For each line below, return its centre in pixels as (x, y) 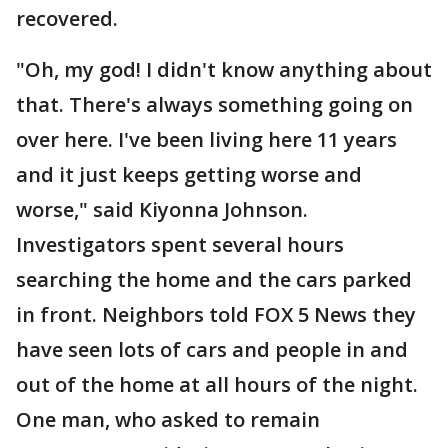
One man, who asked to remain (168, 419)
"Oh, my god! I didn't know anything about (224, 69)
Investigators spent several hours (180, 244)
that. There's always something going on (214, 104)
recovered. (67, 18)
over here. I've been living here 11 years (206, 139)
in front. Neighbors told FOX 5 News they (216, 314)
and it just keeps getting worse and (189, 174)
